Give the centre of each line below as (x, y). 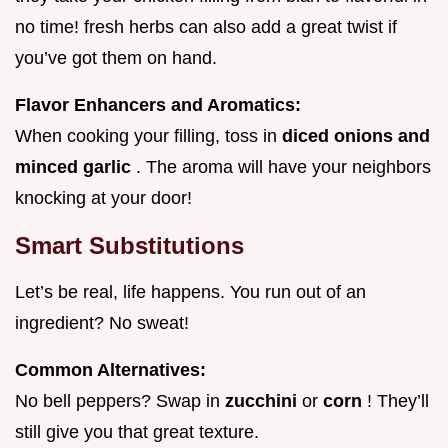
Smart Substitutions (129, 246)
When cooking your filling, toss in (148, 136)
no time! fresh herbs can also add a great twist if (206, 27)
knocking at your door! (103, 198)
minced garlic (75, 167)
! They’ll (398, 401)
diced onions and (356, 136)
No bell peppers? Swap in (120, 401)
